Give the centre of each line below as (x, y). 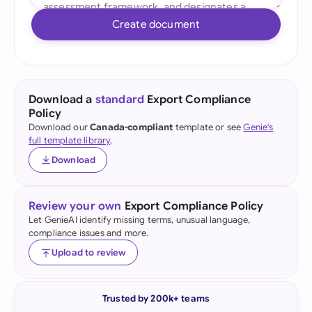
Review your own (75, 206)
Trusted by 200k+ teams (156, 298)
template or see (208, 127)
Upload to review (89, 252)
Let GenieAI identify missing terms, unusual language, (140, 220)
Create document (156, 24)
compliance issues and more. (89, 233)
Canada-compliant (132, 127)
